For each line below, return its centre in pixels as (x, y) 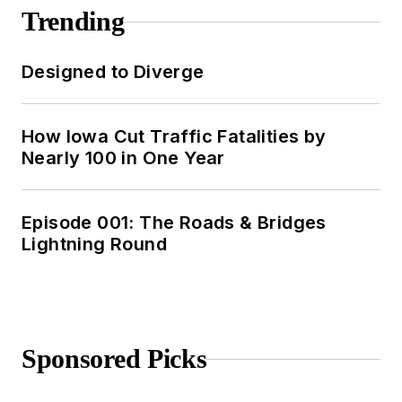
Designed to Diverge (113, 72)
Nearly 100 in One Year (123, 158)
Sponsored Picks (114, 359)
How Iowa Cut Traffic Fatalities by (174, 137)
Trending (73, 22)
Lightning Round (94, 245)
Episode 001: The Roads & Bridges (174, 223)
